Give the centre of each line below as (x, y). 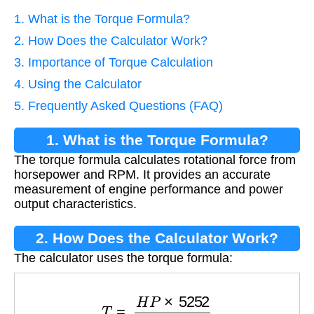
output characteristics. (75, 204)
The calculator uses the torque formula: (123, 258)
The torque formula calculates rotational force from (155, 160)
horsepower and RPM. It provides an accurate (142, 175)
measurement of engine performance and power (149, 190)
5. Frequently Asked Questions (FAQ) (118, 106)
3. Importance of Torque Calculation (114, 63)
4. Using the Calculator (78, 84)
